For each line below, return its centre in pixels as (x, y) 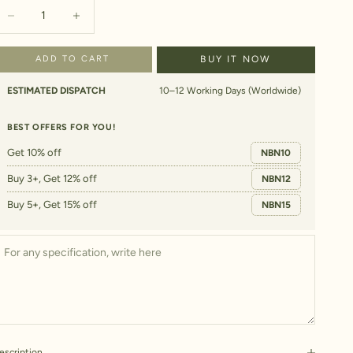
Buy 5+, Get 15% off (52, 205)
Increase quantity (102, 18)
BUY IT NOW (236, 59)
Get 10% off (35, 153)
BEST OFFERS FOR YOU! (61, 127)
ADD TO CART (72, 59)
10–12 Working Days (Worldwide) (230, 90)
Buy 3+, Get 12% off (52, 179)
